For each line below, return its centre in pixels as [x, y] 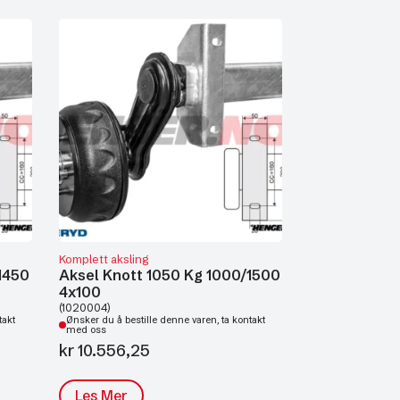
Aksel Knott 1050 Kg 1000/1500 [170, 275]
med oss [86, 330]
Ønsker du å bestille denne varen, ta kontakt [166, 320]
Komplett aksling [104, 259]
